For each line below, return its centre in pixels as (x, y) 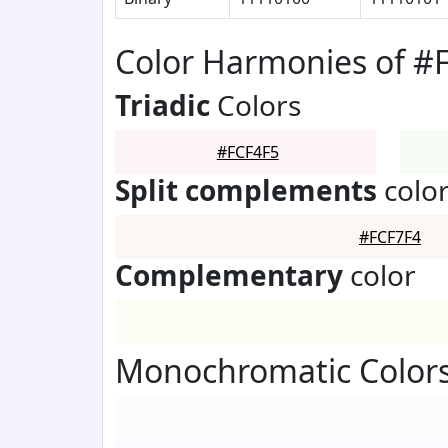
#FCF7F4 (390, 237)
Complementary (229, 275)
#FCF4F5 (247, 152)
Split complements (246, 190)
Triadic (162, 105)
